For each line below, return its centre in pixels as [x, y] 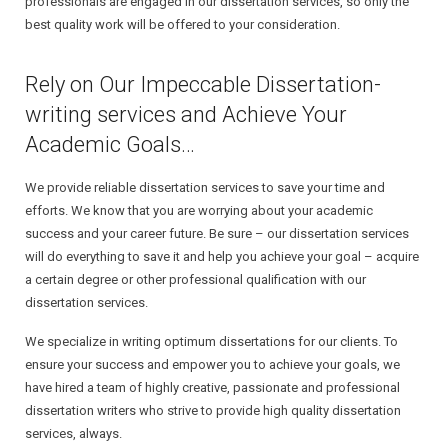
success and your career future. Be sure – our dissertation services [217, 233]
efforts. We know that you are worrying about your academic [199, 210]
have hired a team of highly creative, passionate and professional [212, 387]
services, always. [73, 433]
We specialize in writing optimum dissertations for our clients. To [211, 341]
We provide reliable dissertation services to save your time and [205, 187]
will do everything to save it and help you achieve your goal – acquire [222, 256]
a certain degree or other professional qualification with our [195, 279]
